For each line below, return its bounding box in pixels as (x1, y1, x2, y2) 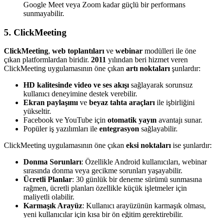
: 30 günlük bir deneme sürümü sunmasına (72, 175, 202, 184)
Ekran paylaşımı (23, 98, 80, 107)
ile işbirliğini (155, 98, 195, 107)
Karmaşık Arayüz (23, 201, 82, 210)
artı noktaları (126, 64, 170, 73)
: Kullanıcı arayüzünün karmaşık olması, (82, 201, 206, 210)
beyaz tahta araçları (89, 98, 155, 107)
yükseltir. (23, 107, 51, 116)
